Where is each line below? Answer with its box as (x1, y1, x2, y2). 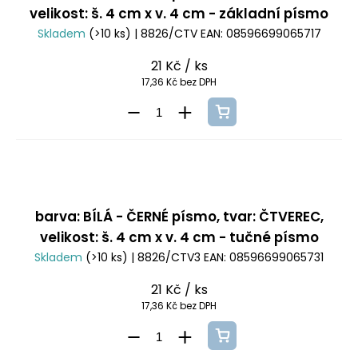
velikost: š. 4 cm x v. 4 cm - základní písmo (30, 3, 328, 23)
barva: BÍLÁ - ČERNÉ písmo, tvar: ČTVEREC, (34, 207, 324, 227)
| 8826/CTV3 (128, 249, 204, 266)
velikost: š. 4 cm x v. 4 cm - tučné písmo (39, 228, 319, 248)
